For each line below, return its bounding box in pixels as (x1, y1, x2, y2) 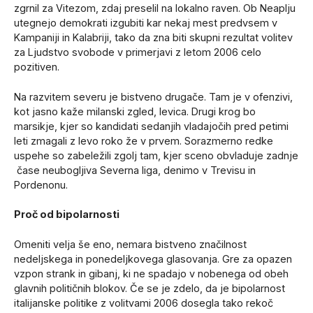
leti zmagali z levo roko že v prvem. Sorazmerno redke (14, 134, 273, 147)
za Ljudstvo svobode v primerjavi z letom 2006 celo (14, 46, 261, 59)
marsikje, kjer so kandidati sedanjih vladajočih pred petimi (14, 119, 289, 132)
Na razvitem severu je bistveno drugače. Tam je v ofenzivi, (14, 90, 293, 103)
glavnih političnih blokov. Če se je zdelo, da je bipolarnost (14, 282, 285, 294)
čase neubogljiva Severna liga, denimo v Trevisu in (14, 163, 256, 176)
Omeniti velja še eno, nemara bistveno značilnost (14, 238, 247, 250)
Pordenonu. (14, 178, 68, 191)
